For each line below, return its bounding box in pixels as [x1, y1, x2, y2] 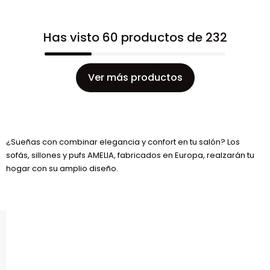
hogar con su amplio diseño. [6, 162, 118, 174]
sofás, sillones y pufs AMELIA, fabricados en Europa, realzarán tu [6, 149, 254, 161]
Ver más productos [87, 70, 183, 84]
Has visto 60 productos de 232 [43, 28, 227, 46]
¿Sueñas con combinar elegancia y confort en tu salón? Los [6, 136, 240, 148]
